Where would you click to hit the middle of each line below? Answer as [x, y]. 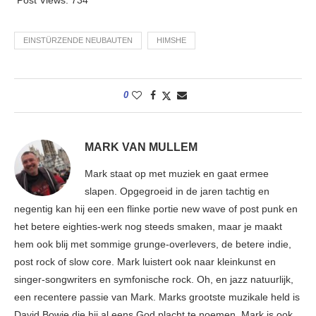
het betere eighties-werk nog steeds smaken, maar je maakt [148, 226]
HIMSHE [171, 40]
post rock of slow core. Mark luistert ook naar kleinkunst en [145, 261]
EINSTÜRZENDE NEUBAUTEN [78, 40]
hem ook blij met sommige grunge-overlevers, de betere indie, [153, 244]
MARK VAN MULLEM [141, 147]
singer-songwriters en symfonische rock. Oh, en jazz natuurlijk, [154, 279]
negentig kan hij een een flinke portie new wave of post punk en [156, 208]
